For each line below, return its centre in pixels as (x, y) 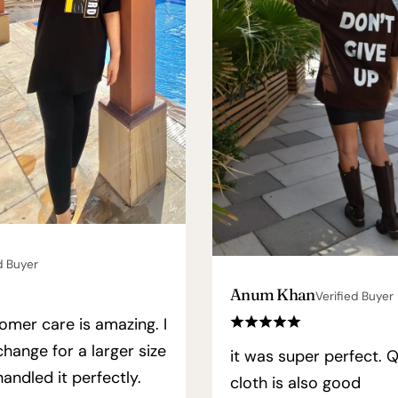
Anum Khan (273, 294)
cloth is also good (295, 382)
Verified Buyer (354, 296)
